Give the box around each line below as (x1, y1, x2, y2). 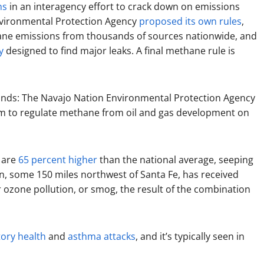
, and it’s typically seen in (136, 230, 245, 243)
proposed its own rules (139, 15, 242, 28)
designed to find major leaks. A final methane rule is (4, 44, 235, 57)
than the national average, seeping (97, 153, 253, 166)
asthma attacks (68, 230, 136, 243)
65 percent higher (18, 153, 97, 166)
